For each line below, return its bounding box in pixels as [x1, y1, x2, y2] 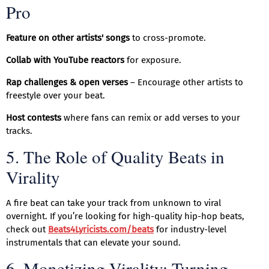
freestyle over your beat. [6, 90, 105, 101]
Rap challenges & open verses [6, 77, 128, 88]
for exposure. [124, 55, 181, 66]
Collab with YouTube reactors [6, 55, 124, 66]
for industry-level [154, 224, 226, 235]
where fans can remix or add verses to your [61, 112, 240, 124]
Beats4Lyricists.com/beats [48, 224, 154, 235]
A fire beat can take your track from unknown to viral [6, 198, 221, 209]
